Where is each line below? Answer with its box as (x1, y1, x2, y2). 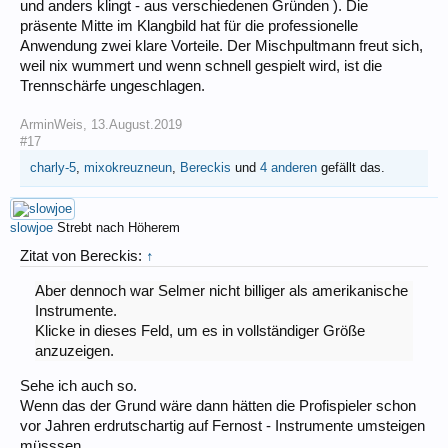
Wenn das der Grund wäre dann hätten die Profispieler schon (20, 397, 416, 414)
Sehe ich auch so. (20, 377, 137, 394)
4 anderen (260, 159, 317, 175)
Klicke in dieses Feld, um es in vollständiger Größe (34, 323, 365, 340)
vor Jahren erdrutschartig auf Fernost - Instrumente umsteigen (20, 417, 425, 434)
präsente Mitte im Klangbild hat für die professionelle (20, 17, 358, 34)
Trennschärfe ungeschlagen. (20, 77, 205, 94)
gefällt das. (317, 159, 385, 175)
